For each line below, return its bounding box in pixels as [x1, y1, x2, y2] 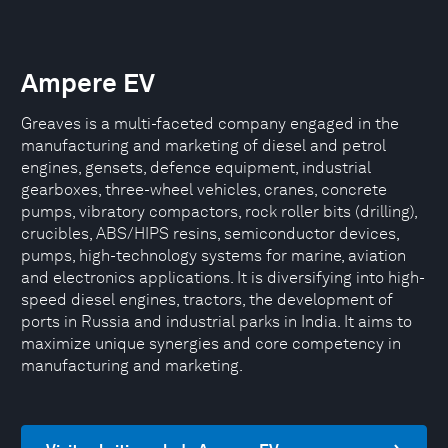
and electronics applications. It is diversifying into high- [21, 268, 425, 287]
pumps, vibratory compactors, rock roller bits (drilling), [21, 202, 417, 221]
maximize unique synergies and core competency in [21, 334, 401, 353]
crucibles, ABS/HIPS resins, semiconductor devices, [21, 224, 399, 243]
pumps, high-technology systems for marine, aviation [21, 246, 406, 265]
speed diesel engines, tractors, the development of [21, 290, 393, 309]
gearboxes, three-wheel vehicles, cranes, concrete [21, 180, 387, 199]
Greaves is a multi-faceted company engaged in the [21, 114, 399, 133]
